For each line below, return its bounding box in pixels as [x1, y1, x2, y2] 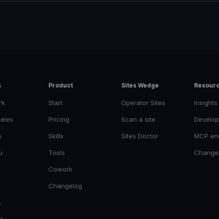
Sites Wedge [121, 82, 159, 89]
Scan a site [121, 115, 155, 123]
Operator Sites [121, 99, 165, 107]
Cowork [48, 165, 72, 173]
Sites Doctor [121, 132, 158, 140]
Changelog [48, 182, 82, 190]
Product [48, 82, 73, 89]
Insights [194, 99, 218, 107]
